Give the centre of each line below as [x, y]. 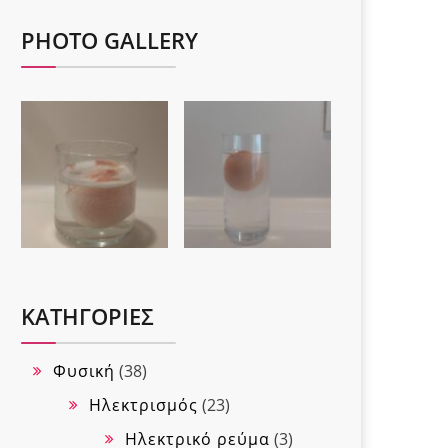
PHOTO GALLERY [109, 40]
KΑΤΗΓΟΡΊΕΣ [87, 316]
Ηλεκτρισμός [143, 405]
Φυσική [84, 371]
